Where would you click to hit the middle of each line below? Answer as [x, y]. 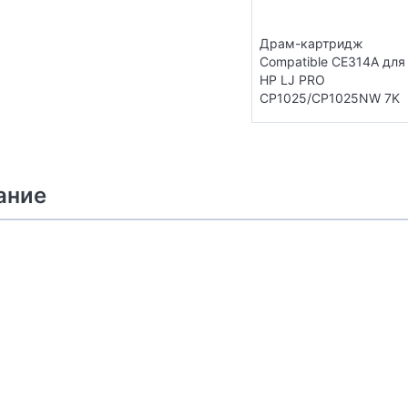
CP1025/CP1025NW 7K [330, 97]
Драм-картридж [311, 43]
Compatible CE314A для [332, 61]
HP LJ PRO [292, 79]
